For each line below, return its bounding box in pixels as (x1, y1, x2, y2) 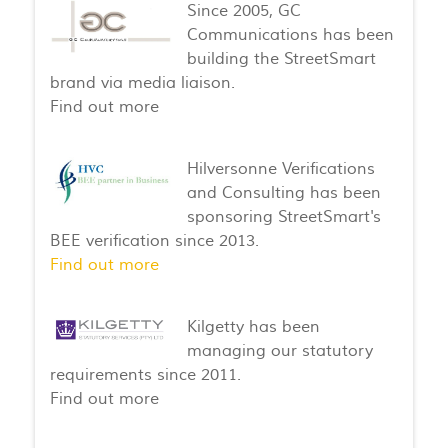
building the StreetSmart (186, 48, 376, 69)
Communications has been (186, 24, 394, 45)
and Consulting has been (186, 182, 381, 203)
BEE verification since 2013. (50, 230, 260, 251)
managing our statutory (186, 340, 373, 361)
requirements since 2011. (50, 364, 242, 385)
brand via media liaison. (50, 72, 236, 93)
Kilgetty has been (186, 316, 320, 337)
